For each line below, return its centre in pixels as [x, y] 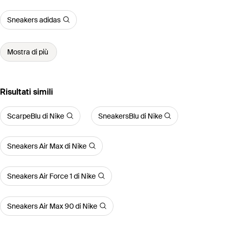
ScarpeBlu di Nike [36, 116]
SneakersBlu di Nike [130, 116]
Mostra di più [28, 52]
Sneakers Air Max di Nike [47, 146]
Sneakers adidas [34, 20]
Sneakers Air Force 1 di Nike [51, 176]
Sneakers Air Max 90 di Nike [52, 206]
